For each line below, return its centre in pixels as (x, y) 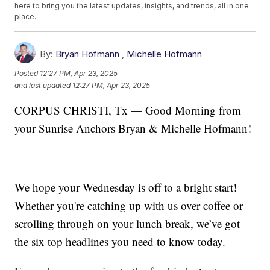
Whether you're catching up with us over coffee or (129, 206)
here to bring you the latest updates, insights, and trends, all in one (132, 6)
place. (26, 17)
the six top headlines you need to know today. (120, 242)
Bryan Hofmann (88, 54)
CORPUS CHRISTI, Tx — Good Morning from (128, 110)
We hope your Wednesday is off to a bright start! (126, 187)
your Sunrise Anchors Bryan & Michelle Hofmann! (133, 128)
